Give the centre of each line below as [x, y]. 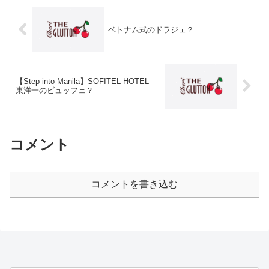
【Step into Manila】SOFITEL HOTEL [86, 82]
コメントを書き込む [134, 184]
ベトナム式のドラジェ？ [151, 29]
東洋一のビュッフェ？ [55, 91]
